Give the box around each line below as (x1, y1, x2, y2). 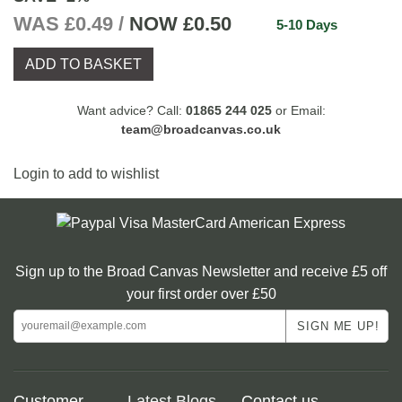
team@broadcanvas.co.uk (121, 121, 281, 136)
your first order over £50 (126, 285, 276, 301)
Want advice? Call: (76, 102, 186, 118)
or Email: (271, 102, 326, 118)
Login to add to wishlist (13, 165, 159, 181)
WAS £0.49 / (13, 13, 124, 36)
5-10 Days (276, 17, 337, 33)
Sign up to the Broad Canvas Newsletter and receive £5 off (15, 263, 387, 279)
